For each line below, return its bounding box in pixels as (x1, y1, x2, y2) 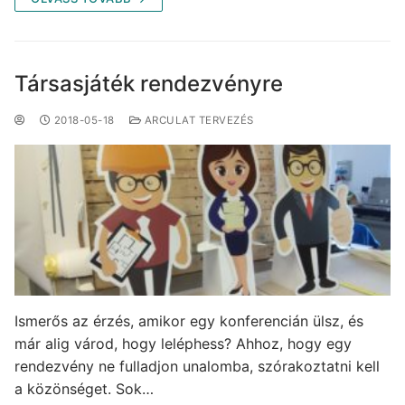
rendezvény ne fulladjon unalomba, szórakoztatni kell (14, 356, 380, 375)
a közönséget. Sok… (14, 379, 154, 398)
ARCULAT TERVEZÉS (141, 114, 254, 127)
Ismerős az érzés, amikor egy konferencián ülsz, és (14, 311, 363, 330)
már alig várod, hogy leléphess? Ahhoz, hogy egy (14, 334, 352, 353)
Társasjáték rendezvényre (14, 71, 283, 98)
